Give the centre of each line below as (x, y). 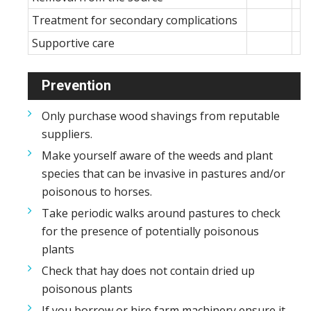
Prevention (76, 85)
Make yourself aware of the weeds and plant (157, 155)
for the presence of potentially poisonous (150, 231)
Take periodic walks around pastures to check (161, 213)
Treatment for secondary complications (135, 20)
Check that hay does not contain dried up (148, 271)
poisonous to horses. (97, 192)
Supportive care (73, 43)
